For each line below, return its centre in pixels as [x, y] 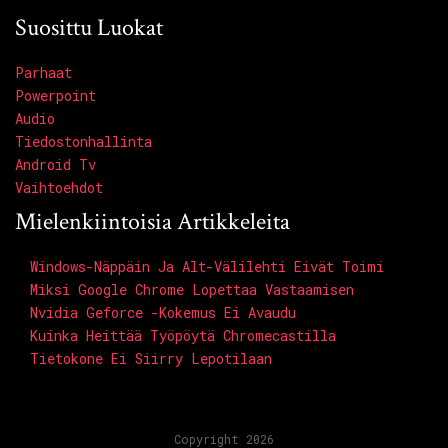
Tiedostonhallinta [83, 142]
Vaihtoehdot [59, 188]
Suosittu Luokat [89, 28]
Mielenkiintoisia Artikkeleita [152, 222]
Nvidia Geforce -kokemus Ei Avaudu [163, 313]
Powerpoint [55, 96]
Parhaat [43, 73]
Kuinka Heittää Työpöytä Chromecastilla [183, 336]
